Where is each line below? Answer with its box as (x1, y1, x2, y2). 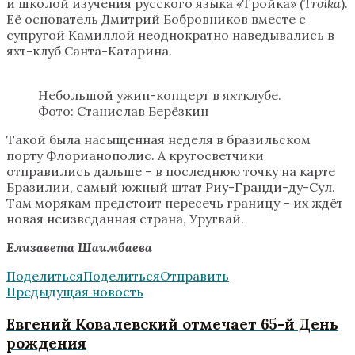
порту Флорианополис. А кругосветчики (6, 147, 264, 163)
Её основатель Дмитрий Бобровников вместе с (6, 10, 306, 27)
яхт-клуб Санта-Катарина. (6, 42, 172, 59)
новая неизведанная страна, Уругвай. (6, 210, 244, 227)
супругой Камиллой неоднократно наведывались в (6, 26, 334, 43)
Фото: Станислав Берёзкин (38, 102, 208, 119)
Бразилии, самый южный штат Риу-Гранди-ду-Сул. (6, 178, 335, 195)
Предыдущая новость (6, 283, 143, 300)
